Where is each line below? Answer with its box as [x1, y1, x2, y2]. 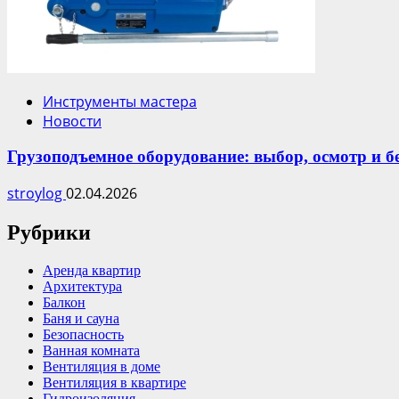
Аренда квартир [43, 263, 141, 278]
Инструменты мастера [43, 91, 197, 111]
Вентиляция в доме [43, 359, 160, 374]
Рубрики [7, 221, 91, 245]
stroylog [7, 183, 66, 204]
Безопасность [43, 327, 124, 342]
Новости [43, 110, 102, 131]
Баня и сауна [43, 311, 119, 326]
